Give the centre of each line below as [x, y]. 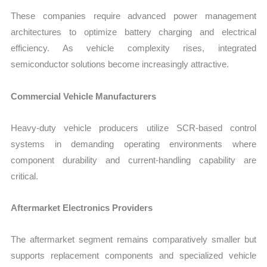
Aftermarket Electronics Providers [82, 208]
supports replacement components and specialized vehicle [133, 256]
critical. [25, 176]
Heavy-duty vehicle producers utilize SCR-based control [133, 128]
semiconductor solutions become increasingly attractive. [120, 64]
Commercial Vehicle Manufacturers [84, 96]
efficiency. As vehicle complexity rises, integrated [133, 48]
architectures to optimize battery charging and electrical [133, 32]
